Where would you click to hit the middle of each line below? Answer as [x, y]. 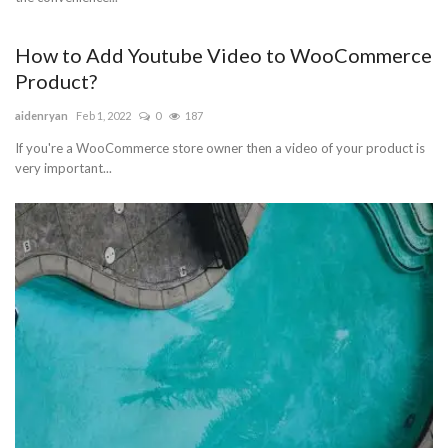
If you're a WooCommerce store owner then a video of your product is [220, 148]
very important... [63, 168]
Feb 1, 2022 [103, 116]
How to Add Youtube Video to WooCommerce [223, 55]
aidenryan [41, 116]
